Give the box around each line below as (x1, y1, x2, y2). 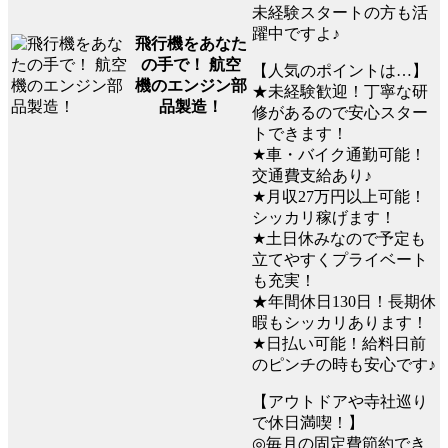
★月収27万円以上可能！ (252, 187, 426, 205)
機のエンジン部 (135, 77, 247, 95)
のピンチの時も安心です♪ (252, 355, 436, 373)
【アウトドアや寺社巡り (252, 392, 428, 410)
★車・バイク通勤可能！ (252, 145, 426, 163)
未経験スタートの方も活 (252, 3, 428, 21)
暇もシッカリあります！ (252, 313, 428, 331)
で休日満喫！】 (252, 413, 364, 431)
